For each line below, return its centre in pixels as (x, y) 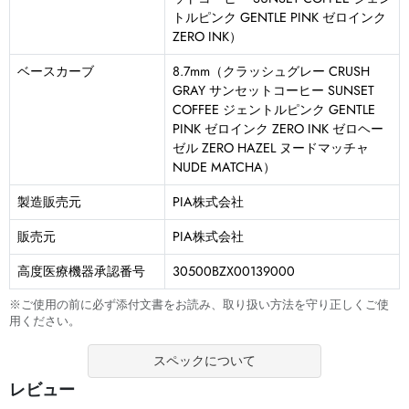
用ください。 (45, 322)
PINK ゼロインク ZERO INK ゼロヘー (278, 129)
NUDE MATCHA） (224, 168)
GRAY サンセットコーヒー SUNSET (273, 91)
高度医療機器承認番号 (81, 272)
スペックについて (204, 361)
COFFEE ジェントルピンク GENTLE (274, 110)
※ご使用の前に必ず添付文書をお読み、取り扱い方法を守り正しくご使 (199, 305)
